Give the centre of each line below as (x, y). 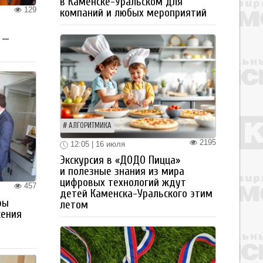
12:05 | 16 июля (97, 144)
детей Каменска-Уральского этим (136, 193)
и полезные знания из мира (122, 171)
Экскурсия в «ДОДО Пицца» (120, 160)
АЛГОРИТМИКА (90, 125)
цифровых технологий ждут (123, 182)
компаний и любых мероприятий (133, 13)
